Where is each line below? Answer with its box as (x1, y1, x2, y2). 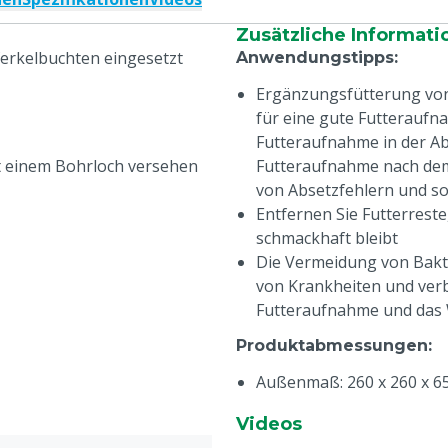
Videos (236, 413, 302, 435)
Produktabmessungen (236, 336, 428, 355)
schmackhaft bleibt (256, 227, 398, 249)
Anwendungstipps (236, 48, 394, 67)
